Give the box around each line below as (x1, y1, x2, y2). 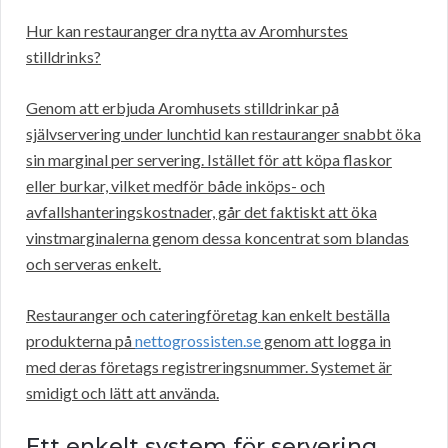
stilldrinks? (26, 47, 101, 67)
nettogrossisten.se (135, 331, 261, 351)
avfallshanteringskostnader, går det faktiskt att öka (26, 202, 377, 222)
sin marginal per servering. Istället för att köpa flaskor (26, 150, 392, 170)
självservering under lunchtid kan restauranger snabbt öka (26, 124, 421, 144)
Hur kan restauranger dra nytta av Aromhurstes (26, 21, 348, 41)
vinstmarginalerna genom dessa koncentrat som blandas (26, 228, 409, 248)
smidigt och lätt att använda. (26, 383, 219, 403)
